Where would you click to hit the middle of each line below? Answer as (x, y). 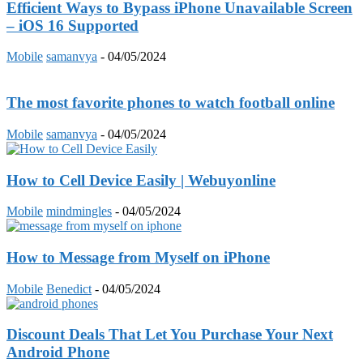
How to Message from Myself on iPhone (138, 257)
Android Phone (58, 352)
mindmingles (79, 211)
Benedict (69, 288)
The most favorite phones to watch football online (171, 103)
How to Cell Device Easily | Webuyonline (141, 180)
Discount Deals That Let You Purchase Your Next (170, 335)
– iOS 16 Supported (73, 25)
